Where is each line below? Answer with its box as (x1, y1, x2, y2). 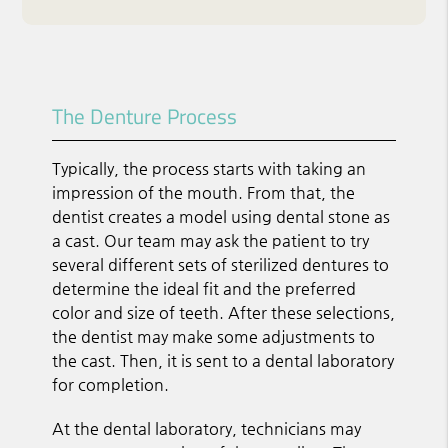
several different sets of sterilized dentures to (52, 254, 390, 274)
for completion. (52, 374, 170, 394)
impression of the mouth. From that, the (52, 182, 356, 202)
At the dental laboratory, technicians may (52, 418, 362, 438)
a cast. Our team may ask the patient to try (52, 230, 370, 250)
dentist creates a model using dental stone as (52, 206, 391, 226)
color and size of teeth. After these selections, (52, 302, 396, 322)
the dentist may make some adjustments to (52, 326, 376, 346)
